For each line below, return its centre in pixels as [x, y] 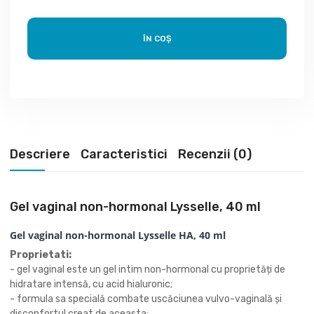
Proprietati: [41, 255]
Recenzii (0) [215, 154]
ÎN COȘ [157, 39]
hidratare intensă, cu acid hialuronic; [91, 284]
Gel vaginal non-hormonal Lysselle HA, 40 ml [119, 235]
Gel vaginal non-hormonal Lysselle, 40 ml [135, 207]
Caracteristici [124, 154]
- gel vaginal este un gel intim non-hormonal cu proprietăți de [148, 269]
